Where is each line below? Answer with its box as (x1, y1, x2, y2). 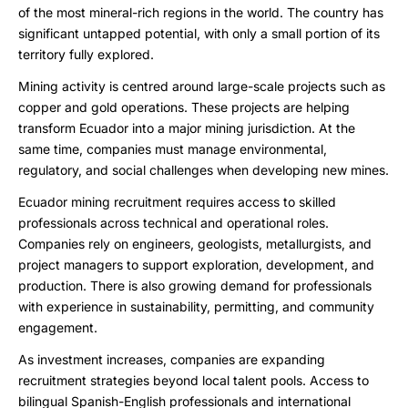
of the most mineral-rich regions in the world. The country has (18, 5, 383, 20)
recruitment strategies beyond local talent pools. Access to (18, 372, 369, 388)
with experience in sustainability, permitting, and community (18, 299, 374, 314)
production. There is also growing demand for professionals (18, 278, 372, 293)
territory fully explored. (18, 46, 154, 62)
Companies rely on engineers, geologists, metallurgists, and (18, 236, 372, 251)
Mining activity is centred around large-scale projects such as (18, 78, 385, 94)
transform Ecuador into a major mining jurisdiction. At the (18, 120, 355, 136)
